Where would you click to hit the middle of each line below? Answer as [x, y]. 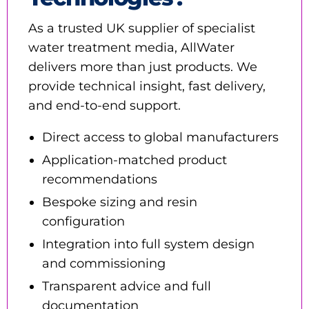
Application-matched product [134, 160]
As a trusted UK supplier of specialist [142, 28]
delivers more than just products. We [143, 67]
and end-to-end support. [104, 105]
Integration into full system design [148, 244]
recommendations [100, 179]
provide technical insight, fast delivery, [147, 86]
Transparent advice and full [127, 286]
